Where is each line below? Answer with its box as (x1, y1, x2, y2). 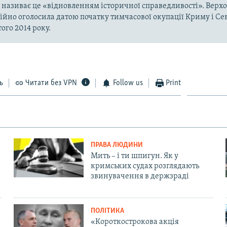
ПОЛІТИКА (90, 207, 124, 215)
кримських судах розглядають (90, 162, 199, 170)
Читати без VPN (25, 79, 78, 87)
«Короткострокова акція (90, 217, 179, 226)
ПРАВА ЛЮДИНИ (90, 141, 143, 149)
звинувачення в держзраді (90, 172, 189, 180)
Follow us (112, 79, 143, 87)
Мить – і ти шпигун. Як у (90, 152, 178, 160)
